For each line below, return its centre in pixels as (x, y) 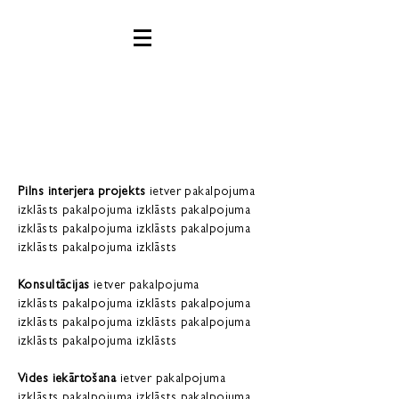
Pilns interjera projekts (84, 192)
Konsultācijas (54, 286)
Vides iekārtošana (67, 379)
